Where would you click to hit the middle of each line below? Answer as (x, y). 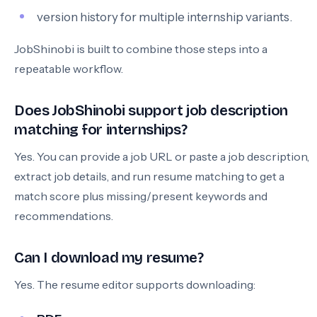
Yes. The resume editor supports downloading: (135, 284)
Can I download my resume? (109, 258)
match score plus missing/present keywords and (141, 196)
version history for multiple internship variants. (165, 17)
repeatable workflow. (69, 69)
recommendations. (64, 216)
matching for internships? (101, 130)
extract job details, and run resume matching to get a (149, 176)
